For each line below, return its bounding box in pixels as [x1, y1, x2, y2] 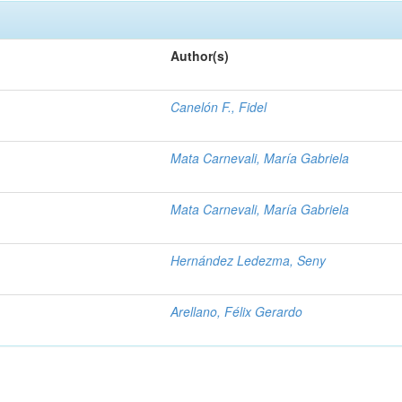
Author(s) [170, 47, 230, 65]
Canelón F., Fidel [170, 98, 267, 116]
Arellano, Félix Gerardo [170, 302, 303, 320]
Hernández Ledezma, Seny [170, 251, 327, 269]
